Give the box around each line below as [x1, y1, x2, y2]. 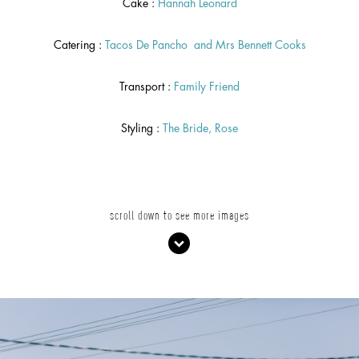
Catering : [53, 39, 105, 51]
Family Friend [171, 81, 240, 93]
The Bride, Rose [163, 123, 238, 135]
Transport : [119, 81, 171, 93]
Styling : [121, 123, 163, 135]
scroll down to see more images [110, 209, 249, 218]
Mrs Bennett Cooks [215, 39, 306, 51]
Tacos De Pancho [104, 39, 191, 51]
